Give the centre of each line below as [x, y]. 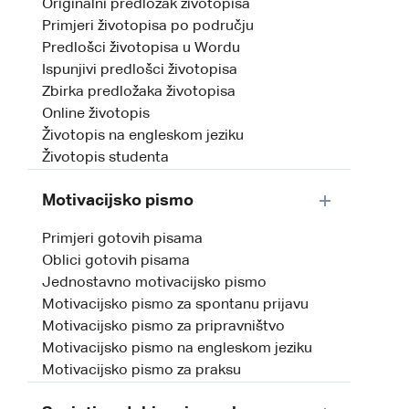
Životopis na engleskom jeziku [143, 136]
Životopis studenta [105, 158]
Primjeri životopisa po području [148, 27]
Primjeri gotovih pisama [122, 240]
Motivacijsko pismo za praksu [142, 371]
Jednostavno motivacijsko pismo [154, 283]
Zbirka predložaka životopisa [139, 93]
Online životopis [96, 115]
